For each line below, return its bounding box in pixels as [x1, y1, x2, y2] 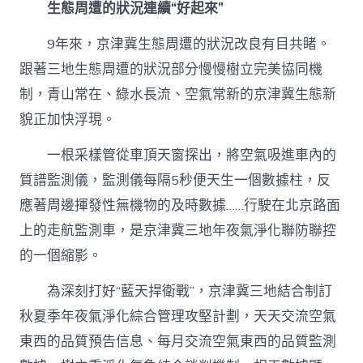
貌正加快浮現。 [19, 109, 117, 129]
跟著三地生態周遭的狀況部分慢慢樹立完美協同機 [19, 59, 323, 79]
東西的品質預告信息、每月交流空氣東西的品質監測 [19, 332, 337, 352]
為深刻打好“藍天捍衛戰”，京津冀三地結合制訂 [19, 282, 333, 301]
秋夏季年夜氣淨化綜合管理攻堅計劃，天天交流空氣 [19, 307, 337, 327]
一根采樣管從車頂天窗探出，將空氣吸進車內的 [19, 146, 337, 164]
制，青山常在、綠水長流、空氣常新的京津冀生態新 [19, 84, 337, 104]
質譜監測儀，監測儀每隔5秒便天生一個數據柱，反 [19, 171, 331, 190]
